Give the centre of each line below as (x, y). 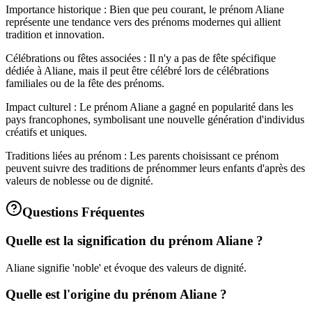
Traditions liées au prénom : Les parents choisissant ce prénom (142, 155)
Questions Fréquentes (83, 212)
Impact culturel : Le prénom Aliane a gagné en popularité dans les (149, 107)
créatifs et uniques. (46, 132)
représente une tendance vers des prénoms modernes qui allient (143, 22)
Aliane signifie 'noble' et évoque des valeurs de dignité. (126, 267)
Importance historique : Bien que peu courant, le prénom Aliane (145, 9)
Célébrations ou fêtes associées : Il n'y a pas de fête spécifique (141, 58)
